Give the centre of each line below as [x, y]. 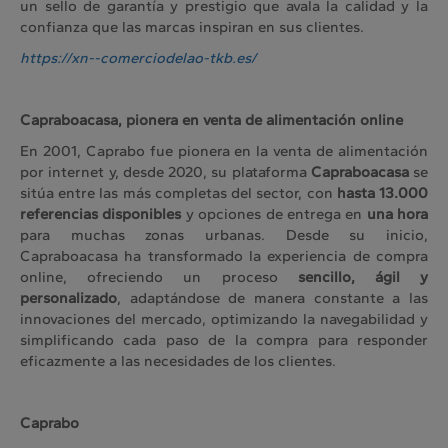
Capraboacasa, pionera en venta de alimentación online [211, 120]
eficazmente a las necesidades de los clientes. [178, 361]
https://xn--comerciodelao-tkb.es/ [138, 58]
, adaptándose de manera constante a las [272, 298]
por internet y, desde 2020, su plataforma [165, 172]
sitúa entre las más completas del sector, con [178, 193]
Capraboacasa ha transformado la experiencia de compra [224, 256]
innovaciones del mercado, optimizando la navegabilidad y [224, 319]
